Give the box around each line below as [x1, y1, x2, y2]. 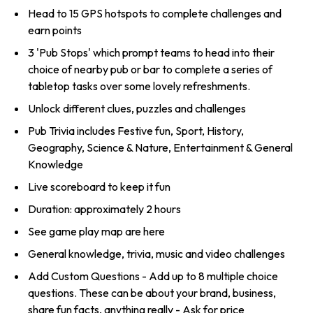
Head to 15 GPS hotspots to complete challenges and [28, 6, 282, 21]
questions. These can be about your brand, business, [28, 286, 276, 300]
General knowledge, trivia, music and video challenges [28, 247, 285, 261]
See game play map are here [28, 224, 165, 239]
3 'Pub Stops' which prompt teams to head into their [28, 45, 275, 60]
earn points [28, 23, 82, 38]
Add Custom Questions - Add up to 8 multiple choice [28, 269, 278, 284]
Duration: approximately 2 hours [28, 202, 181, 217]
